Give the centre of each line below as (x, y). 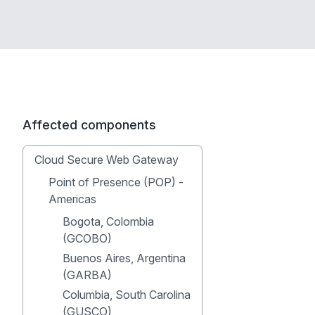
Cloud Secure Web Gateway (107, 160)
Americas (72, 199)
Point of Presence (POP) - (116, 182)
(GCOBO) (87, 238)
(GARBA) (87, 275)
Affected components (89, 125)
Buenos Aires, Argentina (124, 258)
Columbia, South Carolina (127, 295)
